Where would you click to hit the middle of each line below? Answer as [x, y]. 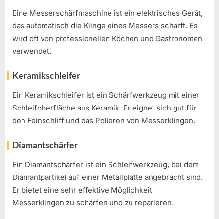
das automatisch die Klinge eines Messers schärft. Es [105, 26]
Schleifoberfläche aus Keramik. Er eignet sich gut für [104, 108]
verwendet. [32, 51]
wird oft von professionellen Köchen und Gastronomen [107, 39]
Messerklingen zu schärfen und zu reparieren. [93, 203]
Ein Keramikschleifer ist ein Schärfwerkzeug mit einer [106, 95]
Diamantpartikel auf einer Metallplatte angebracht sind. [108, 177]
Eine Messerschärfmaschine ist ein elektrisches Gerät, [108, 13]
